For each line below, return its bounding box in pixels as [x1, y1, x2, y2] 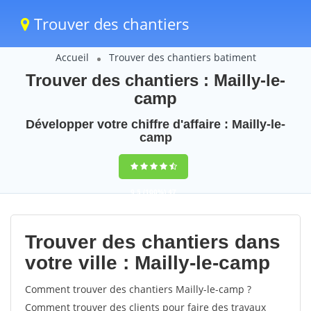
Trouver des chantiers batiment [108, 51, 256, 64]
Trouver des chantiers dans [25, 231, 280, 253]
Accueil [55, 51, 89, 64]
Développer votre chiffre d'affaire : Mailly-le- [26, 117, 285, 131]
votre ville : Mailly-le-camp [25, 252, 270, 274]
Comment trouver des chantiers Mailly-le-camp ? [25, 283, 251, 296]
